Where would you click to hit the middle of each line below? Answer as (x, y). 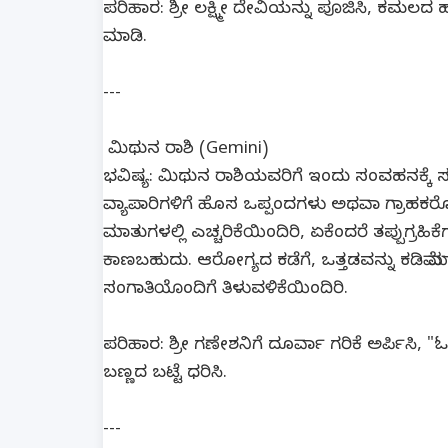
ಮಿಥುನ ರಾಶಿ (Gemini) (185, 150)
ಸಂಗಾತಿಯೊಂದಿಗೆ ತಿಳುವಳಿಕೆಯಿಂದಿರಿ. (225, 290)
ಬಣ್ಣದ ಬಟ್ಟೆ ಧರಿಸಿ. (165, 374)
